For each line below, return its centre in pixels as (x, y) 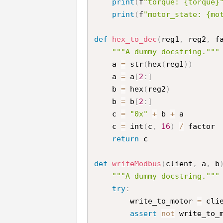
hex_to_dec (135, 39)
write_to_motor (164, 201)
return (126, 139)
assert (144, 213)
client (179, 164)
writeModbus (137, 164)
